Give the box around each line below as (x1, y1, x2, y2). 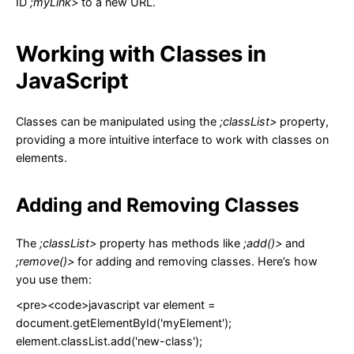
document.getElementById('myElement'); (16, 316, 232, 330)
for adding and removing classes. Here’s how (74, 254, 318, 269)
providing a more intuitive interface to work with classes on (16, 133, 329, 147)
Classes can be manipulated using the (16, 115, 220, 129)
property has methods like (96, 236, 243, 250)
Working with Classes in (16, 40, 266, 67)
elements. (16, 151, 67, 165)
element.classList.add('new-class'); (16, 334, 202, 348)
